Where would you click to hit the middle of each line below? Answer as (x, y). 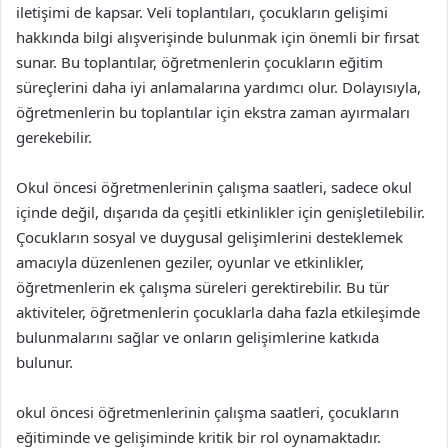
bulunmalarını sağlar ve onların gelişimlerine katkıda (197, 337)
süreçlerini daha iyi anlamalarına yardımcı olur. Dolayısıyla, (218, 87)
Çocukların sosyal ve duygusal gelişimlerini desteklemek (209, 237)
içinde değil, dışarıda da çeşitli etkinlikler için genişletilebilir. (220, 212)
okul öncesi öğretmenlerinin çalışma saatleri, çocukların (207, 412)
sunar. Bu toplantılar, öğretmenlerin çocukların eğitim (199, 62)
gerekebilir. (54, 137)
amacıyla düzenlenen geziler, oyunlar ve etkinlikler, (190, 262)
